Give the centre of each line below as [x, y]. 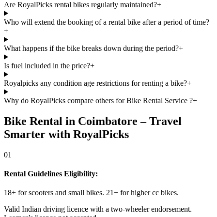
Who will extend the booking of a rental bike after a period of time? [107, 22]
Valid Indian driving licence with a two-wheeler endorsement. [98, 209]
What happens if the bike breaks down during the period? [91, 48]
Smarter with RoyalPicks [66, 134]
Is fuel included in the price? [47, 65]
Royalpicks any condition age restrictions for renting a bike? [95, 83]
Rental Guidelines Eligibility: [51, 173]
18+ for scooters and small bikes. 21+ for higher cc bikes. [91, 193]
